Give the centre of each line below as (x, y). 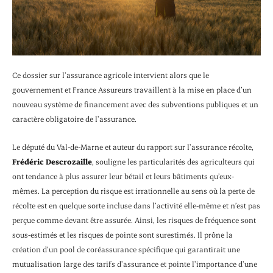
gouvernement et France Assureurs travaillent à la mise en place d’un (132, 89)
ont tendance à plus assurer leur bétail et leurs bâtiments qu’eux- (123, 176)
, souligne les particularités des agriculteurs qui (173, 162)
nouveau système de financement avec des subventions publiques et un (135, 104)
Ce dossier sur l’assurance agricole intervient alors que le (111, 75)
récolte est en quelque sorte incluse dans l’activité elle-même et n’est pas (136, 206)
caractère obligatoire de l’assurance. (74, 119)
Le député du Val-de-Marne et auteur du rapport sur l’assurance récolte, (133, 147)
